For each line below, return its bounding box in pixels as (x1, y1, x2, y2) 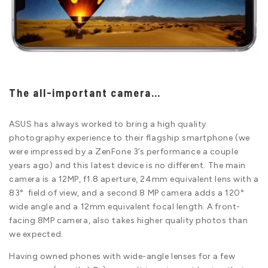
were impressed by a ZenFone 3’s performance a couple (9, 146, 239, 157)
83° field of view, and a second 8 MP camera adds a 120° (9, 187, 245, 198)
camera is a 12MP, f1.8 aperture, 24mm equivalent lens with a (9, 173, 259, 184)
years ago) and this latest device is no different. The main (9, 160, 246, 170)
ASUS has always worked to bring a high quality (9, 118, 206, 129)
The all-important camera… (9, 86, 161, 99)
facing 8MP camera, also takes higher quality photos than (9, 215, 248, 226)
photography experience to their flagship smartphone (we (9, 132, 250, 143)
